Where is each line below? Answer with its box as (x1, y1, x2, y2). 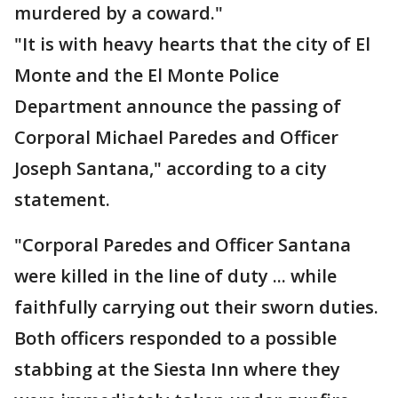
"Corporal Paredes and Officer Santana (14, 233, 351, 257)
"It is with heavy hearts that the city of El (14, 32, 370, 56)
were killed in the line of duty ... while (14, 264, 337, 288)
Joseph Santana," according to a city (14, 156, 327, 180)
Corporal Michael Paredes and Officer (14, 125, 338, 149)
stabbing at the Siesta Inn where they (14, 357, 340, 381)
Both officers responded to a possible (14, 326, 337, 350)
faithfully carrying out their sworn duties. (14, 295, 378, 319)
